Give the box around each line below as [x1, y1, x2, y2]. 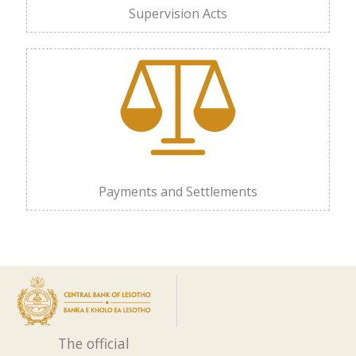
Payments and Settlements [99, 183, 257, 200]
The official [58, 333, 130, 353]
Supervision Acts [129, 5, 227, 22]
